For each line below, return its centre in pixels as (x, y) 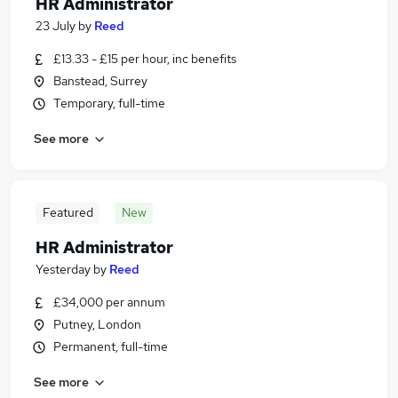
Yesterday (63, 269)
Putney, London (97, 324)
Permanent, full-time (111, 346)
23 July (56, 26)
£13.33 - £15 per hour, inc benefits (145, 59)
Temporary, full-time (109, 103)
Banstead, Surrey (100, 81)
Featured (68, 212)
